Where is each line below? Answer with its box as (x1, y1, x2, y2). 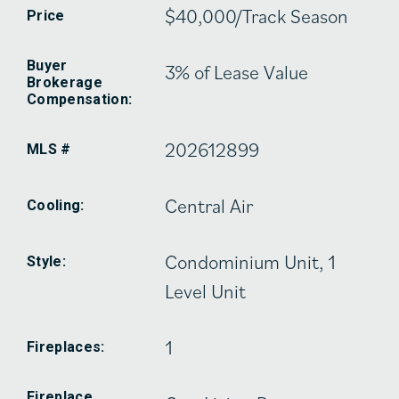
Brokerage (27, 73, 102, 91)
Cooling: (27, 196, 85, 214)
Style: (27, 252, 66, 270)
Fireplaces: (27, 338, 105, 355)
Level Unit (165, 277, 247, 304)
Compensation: (27, 90, 133, 108)
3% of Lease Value (165, 58, 309, 85)
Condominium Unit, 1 (165, 248, 337, 274)
